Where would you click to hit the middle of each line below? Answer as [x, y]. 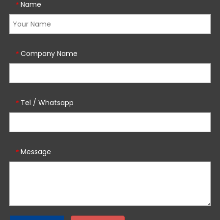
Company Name [49, 53]
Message [36, 151]
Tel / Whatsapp [47, 102]
